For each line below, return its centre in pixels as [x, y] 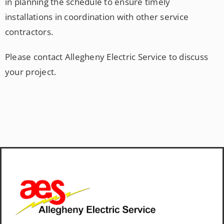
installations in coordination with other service [97, 17]
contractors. [29, 32]
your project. [30, 72]
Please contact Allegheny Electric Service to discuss [106, 57]
